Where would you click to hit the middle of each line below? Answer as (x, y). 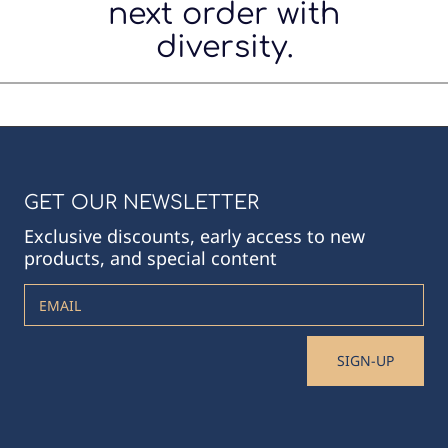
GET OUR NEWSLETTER (141, 202)
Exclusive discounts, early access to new (194, 235)
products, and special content (150, 257)
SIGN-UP (365, 360)
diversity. (224, 47)
